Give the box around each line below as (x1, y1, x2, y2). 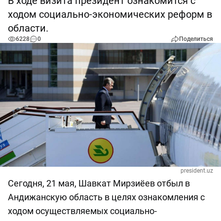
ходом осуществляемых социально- (8, 206, 157, 217)
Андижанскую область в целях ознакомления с (8, 192, 205, 203)
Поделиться (179, 36, 213, 42)
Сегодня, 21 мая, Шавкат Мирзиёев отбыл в (8, 178, 190, 189)
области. (8, 22, 48, 34)
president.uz (181, 167, 213, 175)
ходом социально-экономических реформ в (8, 8, 212, 20)
